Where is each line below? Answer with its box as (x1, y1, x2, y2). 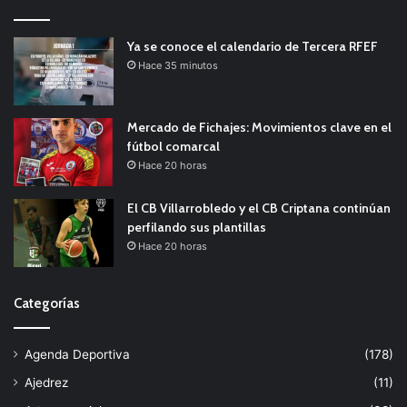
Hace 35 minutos (138, 58, 218, 72)
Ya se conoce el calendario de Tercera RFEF (127, 37, 378, 55)
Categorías (14, 294, 80, 312)
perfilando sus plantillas (127, 218, 266, 235)
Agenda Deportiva (25, 346, 130, 362)
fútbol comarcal (127, 137, 220, 154)
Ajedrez (25, 374, 68, 390)
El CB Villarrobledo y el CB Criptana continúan (127, 199, 391, 216)
